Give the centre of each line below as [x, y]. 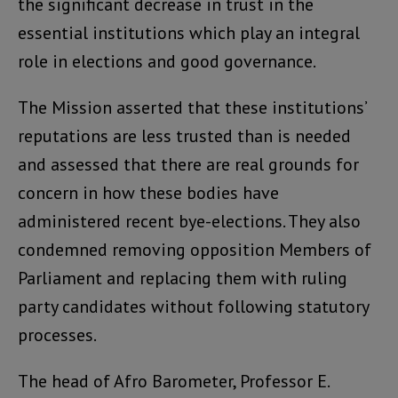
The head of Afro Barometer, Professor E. [173, 381]
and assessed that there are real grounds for [188, 164]
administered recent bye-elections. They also [189, 221]
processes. [57, 334]
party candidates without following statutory [193, 306]
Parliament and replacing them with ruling [183, 278]
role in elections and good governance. [167, 61]
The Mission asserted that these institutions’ [192, 107]
